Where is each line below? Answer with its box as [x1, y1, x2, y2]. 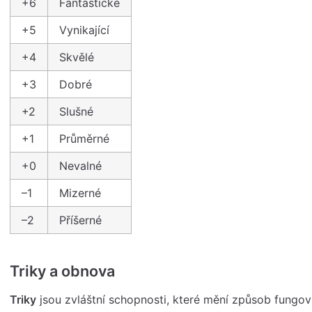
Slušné [59, 104, 93, 119]
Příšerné [59, 213, 102, 228]
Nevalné [59, 159, 102, 173]
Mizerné [59, 186, 101, 201]
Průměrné [59, 132, 109, 146]
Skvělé [59, 50, 94, 65]
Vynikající [59, 23, 109, 38]
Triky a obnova [10, 262, 115, 281]
